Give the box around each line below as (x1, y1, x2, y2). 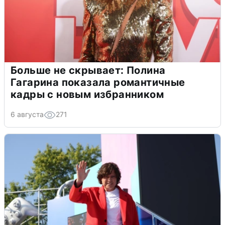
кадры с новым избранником (11, 88, 164, 101)
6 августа (11, 110, 44, 119)
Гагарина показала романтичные (11, 76, 185, 89)
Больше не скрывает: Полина (11, 64, 166, 77)
